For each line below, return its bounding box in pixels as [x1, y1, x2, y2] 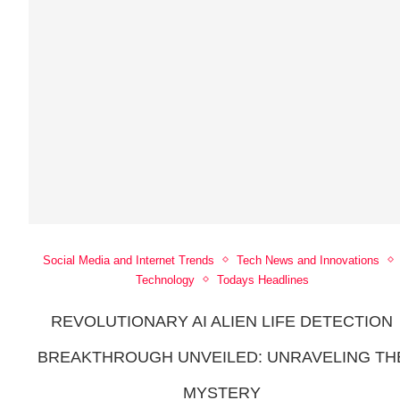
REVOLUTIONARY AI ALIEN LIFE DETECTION [51, 312, 394, 330]
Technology [135, 272, 195, 287]
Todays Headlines [216, 272, 309, 287]
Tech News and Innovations [236, 253, 379, 267]
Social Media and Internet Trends [42, 253, 214, 267]
